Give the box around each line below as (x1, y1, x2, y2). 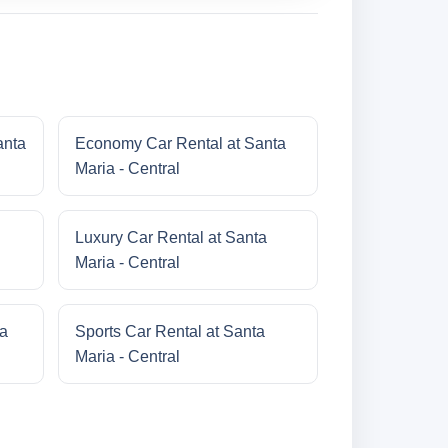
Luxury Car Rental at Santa (74, 229, 267, 247)
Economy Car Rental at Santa (74, 135, 286, 153)
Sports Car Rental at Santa (74, 323, 265, 341)
